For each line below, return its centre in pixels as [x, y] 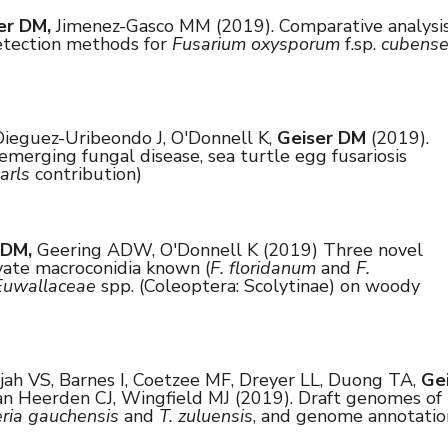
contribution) [86, 173]
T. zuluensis [206, 415]
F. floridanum [263, 267]
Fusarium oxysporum [258, 43]
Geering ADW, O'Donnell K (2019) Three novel [230, 249]
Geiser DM [321, 137]
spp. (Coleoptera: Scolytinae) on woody [258, 285]
